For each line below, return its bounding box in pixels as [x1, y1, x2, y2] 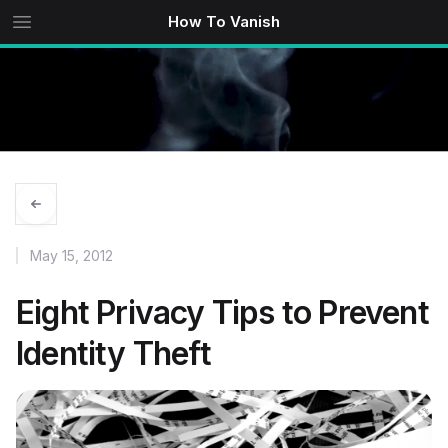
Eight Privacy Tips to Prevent [16, 293, 429, 332]
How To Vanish [168, 12, 280, 31]
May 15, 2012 [30, 247, 113, 264]
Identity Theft [16, 334, 211, 373]
